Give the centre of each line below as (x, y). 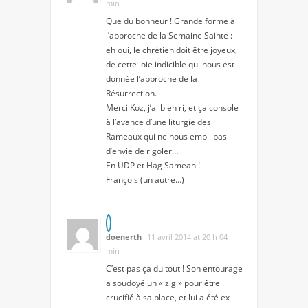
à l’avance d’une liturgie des (158, 122)
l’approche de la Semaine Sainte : (169, 36)
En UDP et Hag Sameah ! (153, 166)
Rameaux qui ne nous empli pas (166, 137)
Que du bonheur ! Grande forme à (170, 21)
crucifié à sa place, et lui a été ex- (169, 298)
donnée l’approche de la (152, 79)
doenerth (124, 237)
